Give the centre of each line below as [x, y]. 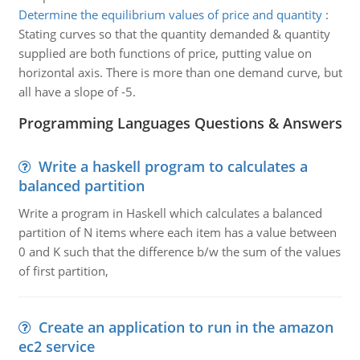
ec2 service [56, 346]
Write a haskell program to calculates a [173, 166]
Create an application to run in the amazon [186, 327]
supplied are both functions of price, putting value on [165, 53]
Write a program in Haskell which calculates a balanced [170, 213]
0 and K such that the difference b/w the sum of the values [179, 252]
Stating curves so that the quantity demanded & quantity [174, 34]
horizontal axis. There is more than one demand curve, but [180, 72]
